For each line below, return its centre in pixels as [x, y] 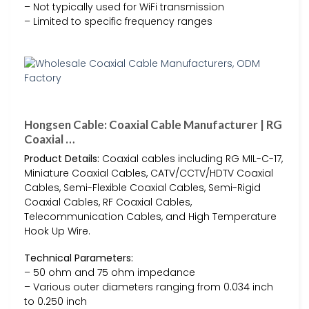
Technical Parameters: [79, 258]
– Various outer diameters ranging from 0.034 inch [149, 287]
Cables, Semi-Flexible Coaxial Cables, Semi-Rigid [142, 188]
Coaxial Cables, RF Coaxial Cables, [108, 202]
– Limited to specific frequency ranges [118, 22]
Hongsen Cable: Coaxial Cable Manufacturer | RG [153, 124]
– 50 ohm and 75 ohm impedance [110, 273]
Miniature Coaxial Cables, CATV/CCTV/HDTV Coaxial [149, 173]
